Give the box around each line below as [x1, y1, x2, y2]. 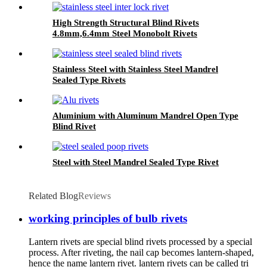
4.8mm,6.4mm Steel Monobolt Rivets [52, 28, 197, 38]
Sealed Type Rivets [52, 74, 126, 85]
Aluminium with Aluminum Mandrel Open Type [52, 110, 238, 120]
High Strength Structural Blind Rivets [52, 17, 199, 27]
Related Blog [29, 190, 78, 201]
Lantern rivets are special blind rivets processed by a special [29, 237, 252, 247]
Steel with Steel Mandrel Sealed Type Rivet [52, 157, 219, 167]
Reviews [78, 190, 111, 201]
